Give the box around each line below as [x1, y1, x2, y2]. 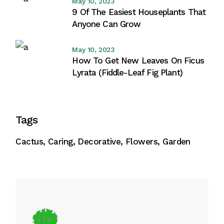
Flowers [125, 136, 158, 147]
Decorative [77, 136, 121, 147]
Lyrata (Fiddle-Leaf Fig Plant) [72, 67, 182, 78]
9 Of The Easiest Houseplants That [72, 7, 206, 17]
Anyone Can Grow [72, 19, 141, 29]
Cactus [15, 136, 43, 147]
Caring [47, 136, 73, 147]
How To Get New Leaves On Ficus [72, 55, 204, 66]
